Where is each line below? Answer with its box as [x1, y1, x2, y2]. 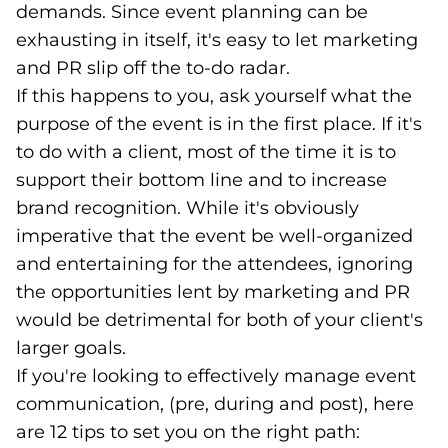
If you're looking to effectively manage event [16, 365, 416, 387]
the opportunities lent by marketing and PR [16, 281, 410, 303]
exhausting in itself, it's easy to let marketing [16, 29, 418, 51]
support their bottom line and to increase [16, 169, 387, 191]
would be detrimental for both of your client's [16, 309, 423, 331]
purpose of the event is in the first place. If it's [16, 113, 422, 135]
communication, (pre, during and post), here [16, 393, 414, 415]
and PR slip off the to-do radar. [16, 57, 290, 79]
